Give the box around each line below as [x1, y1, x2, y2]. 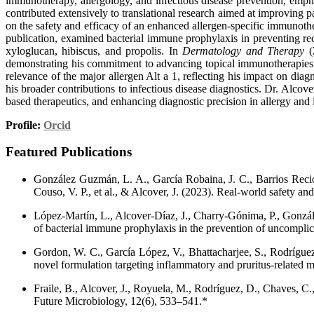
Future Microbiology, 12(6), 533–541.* [34, 294, 207, 307]
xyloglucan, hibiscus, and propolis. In [6, 44, 183, 57]
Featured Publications [6, 144, 132, 160]
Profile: [6, 118, 43, 131]
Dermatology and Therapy [182, 44, 305, 57]
